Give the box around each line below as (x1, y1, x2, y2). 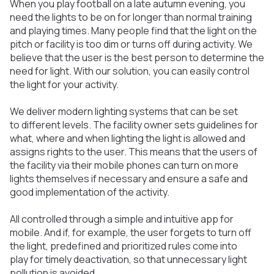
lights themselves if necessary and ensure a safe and (10, 172, 248, 185)
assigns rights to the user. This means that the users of (10, 145, 257, 158)
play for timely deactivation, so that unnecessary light (10, 253, 247, 266)
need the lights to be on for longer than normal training (10, 10, 252, 24)
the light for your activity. (10, 78, 119, 91)
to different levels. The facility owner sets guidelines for (10, 118, 258, 131)
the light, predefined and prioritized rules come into (10, 239, 237, 253)
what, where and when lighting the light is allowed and (10, 131, 245, 145)
